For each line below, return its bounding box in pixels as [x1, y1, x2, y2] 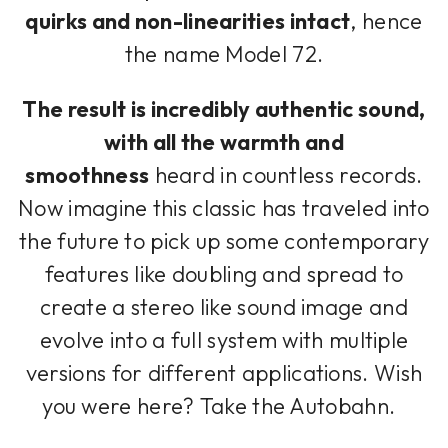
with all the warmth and [104, 127, 344, 156]
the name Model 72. [124, 39, 324, 68]
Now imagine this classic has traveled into [18, 193, 430, 222]
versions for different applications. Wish [25, 358, 423, 387]
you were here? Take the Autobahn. [42, 391, 406, 420]
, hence [350, 6, 423, 35]
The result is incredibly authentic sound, [22, 94, 426, 123]
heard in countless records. [149, 160, 423, 189]
